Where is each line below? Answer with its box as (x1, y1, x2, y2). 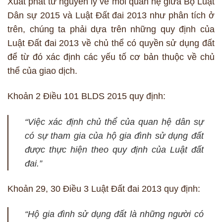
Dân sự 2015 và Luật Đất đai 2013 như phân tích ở (7, 10, 215, 21)
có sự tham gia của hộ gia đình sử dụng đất (25, 130, 204, 141)
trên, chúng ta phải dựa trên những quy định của (7, 24, 215, 35)
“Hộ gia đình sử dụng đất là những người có (25, 209, 204, 219)
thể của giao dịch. (7, 66, 77, 76)
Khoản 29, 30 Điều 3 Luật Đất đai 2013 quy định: (7, 183, 200, 194)
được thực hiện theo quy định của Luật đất (25, 144, 204, 155)
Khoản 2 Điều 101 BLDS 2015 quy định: (7, 91, 166, 102)
